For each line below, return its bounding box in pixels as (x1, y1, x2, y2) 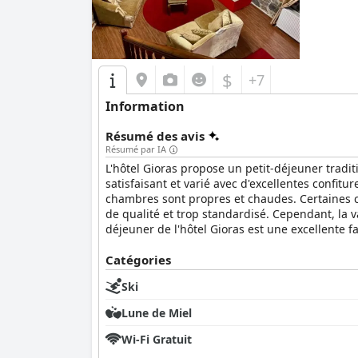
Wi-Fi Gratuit (121, 331, 192, 347)
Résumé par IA (105, 143, 166, 155)
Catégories (105, 252, 171, 268)
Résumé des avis (105, 128, 205, 144)
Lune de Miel (121, 304, 192, 320)
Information (105, 97, 185, 115)
